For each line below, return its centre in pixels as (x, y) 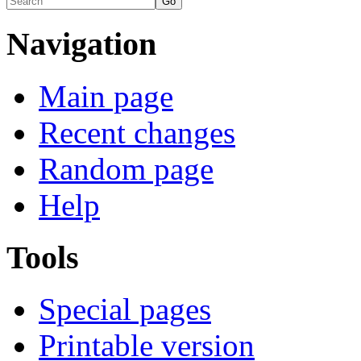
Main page (106, 96)
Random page (126, 168)
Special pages (125, 309)
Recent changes (137, 132)
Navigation (81, 44)
